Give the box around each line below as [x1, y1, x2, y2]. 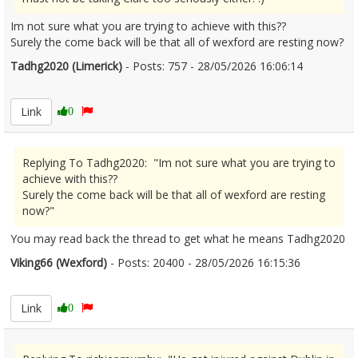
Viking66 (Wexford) [10, 255, 107, 270]
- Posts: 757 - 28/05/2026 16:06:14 [122, 58, 303, 74]
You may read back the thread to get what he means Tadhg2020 [10, 231, 345, 246]
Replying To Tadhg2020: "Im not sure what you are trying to [22, 155, 336, 170]
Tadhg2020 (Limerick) [10, 58, 122, 74]
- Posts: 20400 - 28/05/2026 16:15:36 [107, 255, 300, 270]
